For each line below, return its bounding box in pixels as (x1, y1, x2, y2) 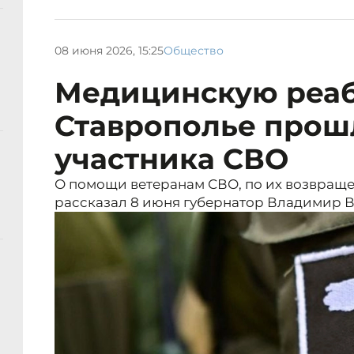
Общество (164, 43, 224, 58)
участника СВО (55, 141, 288, 177)
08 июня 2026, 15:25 (55, 43, 164, 58)
